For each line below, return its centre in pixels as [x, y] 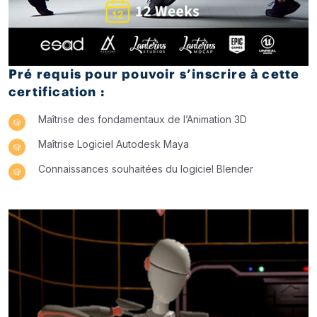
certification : [57, 92]
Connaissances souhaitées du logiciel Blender [146, 168]
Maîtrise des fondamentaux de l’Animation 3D [143, 119]
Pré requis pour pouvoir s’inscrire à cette [154, 74]
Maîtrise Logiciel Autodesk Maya [114, 144]
